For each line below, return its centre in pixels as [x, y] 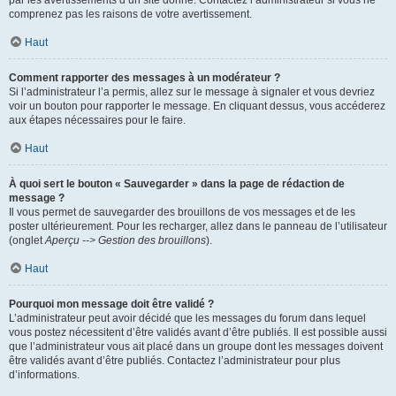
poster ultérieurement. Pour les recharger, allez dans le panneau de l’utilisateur [198, 226]
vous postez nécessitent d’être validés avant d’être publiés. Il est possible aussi [198, 332]
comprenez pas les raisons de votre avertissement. [130, 14]
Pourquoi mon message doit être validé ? [111, 304]
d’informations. [44, 375]
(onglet [27, 240]
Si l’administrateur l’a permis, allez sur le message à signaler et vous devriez [192, 92]
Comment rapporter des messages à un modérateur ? [145, 78]
